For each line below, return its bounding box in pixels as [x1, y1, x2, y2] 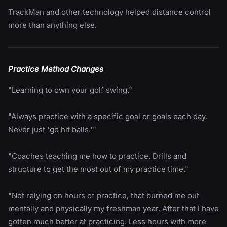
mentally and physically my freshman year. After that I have [8, 203, 219, 213]
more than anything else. [8, 20, 97, 30]
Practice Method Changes [8, 64, 103, 74]
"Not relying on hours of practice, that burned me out [8, 190, 199, 200]
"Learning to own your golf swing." [8, 85, 132, 95]
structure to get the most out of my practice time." [8, 164, 188, 174]
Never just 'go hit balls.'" [8, 124, 96, 134]
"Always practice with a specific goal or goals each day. [8, 111, 207, 121]
